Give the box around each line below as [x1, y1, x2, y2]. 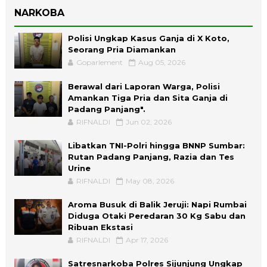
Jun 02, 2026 [125, 117, 172, 126]
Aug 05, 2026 [138, 57, 185, 67]
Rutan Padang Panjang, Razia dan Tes [67, 151, 234, 162]
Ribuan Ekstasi [67, 222, 133, 232]
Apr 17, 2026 [125, 235, 168, 244]
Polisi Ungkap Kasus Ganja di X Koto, [67, 33, 229, 43]
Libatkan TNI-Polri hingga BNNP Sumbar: [67, 140, 245, 150]
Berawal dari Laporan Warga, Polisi [67, 81, 220, 91]
